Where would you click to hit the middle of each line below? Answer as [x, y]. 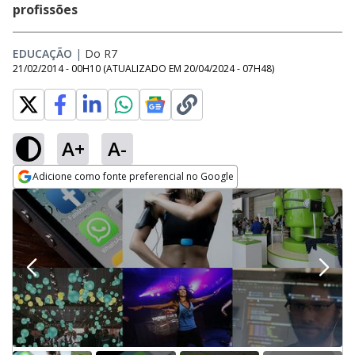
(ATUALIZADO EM [143, 69]
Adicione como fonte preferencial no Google [133, 176]
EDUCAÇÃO [42, 53]
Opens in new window [77, 198]
